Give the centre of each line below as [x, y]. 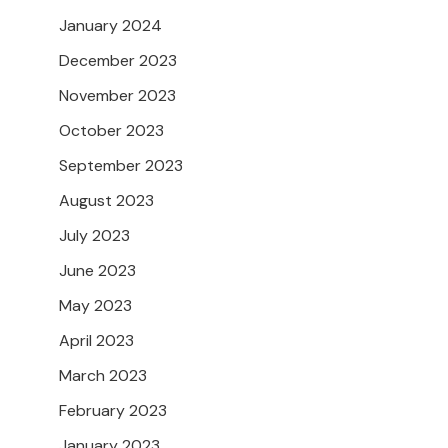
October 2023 [111, 131]
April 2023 [96, 341]
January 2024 [110, 26]
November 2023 [117, 96]
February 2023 [113, 411]
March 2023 [103, 376]
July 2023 [94, 236]
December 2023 [118, 61]
